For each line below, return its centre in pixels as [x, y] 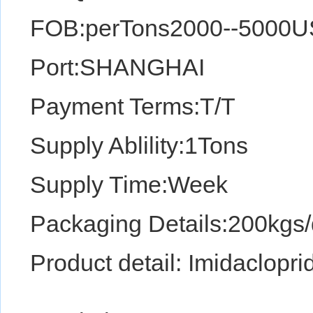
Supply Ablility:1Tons [139, 145]
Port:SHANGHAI [117, 67]
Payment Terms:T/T [133, 106]
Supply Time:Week [129, 184]
